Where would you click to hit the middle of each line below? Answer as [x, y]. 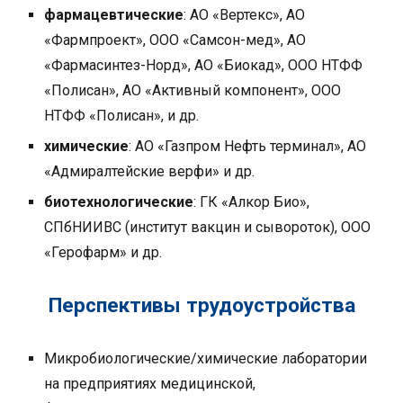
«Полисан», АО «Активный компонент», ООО [193, 91]
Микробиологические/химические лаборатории [206, 359]
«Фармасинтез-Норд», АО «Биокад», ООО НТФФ [204, 66]
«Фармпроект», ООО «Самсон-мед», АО [175, 40]
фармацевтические [114, 15]
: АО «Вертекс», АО [245, 15]
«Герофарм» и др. [103, 253]
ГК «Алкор [237, 202]
